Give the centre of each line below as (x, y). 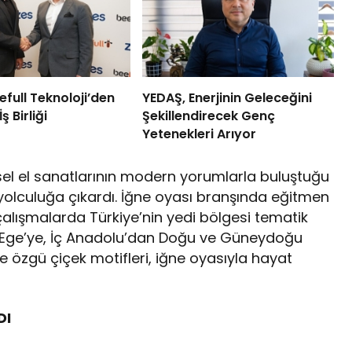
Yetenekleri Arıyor (199, 134)
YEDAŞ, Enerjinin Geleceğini (227, 98)
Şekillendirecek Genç (208, 116)
